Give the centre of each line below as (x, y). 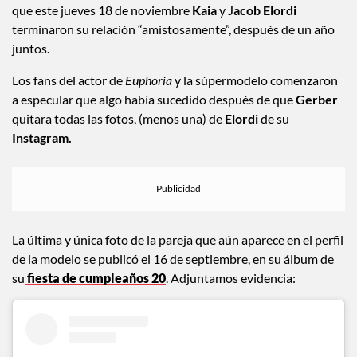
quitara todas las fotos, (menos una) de (118, 136)
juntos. (31, 66)
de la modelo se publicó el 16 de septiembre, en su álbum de (173, 277)
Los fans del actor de (67, 98)
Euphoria (147, 98)
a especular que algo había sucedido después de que (154, 117)
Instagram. (42, 155)
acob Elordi (265, 28)
